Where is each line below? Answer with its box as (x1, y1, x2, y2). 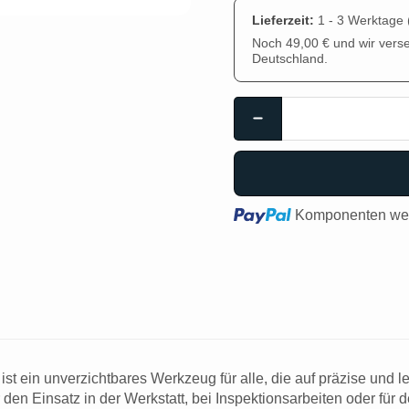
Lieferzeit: (252, 13, 319, 27)
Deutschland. (252, 51, 329, 66)
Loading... (233, 205, 297, 222)
